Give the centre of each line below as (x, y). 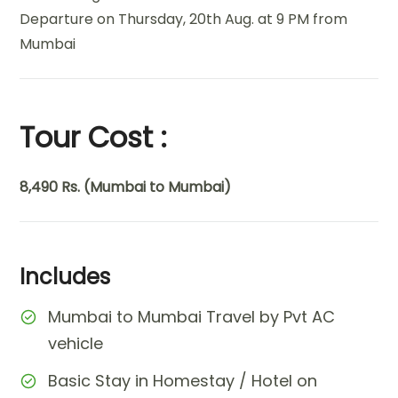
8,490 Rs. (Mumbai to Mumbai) (126, 187)
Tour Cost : (94, 137)
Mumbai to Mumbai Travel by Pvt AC (192, 316)
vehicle (76, 343)
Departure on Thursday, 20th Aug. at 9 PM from (184, 19)
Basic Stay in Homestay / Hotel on (183, 380)
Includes (65, 276)
